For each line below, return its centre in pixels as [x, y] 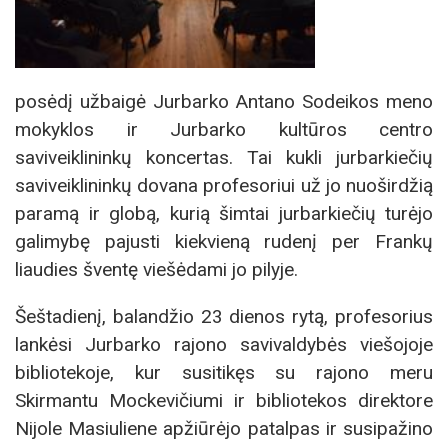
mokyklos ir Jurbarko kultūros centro [224, 129]
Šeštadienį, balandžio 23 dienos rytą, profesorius [224, 317]
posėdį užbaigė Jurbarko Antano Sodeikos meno [224, 101]
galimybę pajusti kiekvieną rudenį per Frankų [224, 241]
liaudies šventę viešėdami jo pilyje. [156, 269]
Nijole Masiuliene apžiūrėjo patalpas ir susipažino [224, 429]
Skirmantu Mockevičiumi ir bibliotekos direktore [224, 401]
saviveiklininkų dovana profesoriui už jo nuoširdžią [224, 185]
